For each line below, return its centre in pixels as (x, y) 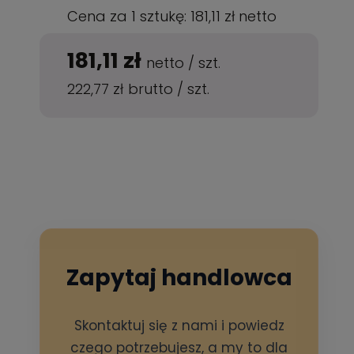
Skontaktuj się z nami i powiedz (179, 326)
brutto (153, 89)
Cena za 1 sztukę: (129, 16)
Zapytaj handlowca (179, 278)
